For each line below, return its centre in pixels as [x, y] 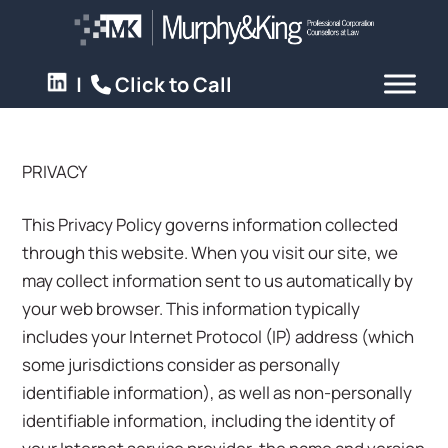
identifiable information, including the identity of [209, 420]
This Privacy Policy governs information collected [210, 224]
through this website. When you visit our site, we [210, 252]
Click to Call [172, 85]
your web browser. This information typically [191, 308]
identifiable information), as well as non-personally [217, 392]
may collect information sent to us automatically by [218, 280]
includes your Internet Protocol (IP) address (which [218, 336]
